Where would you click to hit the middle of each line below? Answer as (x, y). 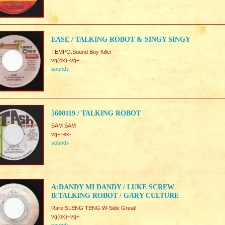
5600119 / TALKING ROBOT (96, 113)
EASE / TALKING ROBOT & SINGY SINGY (121, 39)
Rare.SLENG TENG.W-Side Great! (94, 208)
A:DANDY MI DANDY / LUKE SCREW (113, 187)
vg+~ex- (61, 134)
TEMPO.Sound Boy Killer (82, 52)
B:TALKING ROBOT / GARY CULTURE (115, 196)
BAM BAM (64, 126)
